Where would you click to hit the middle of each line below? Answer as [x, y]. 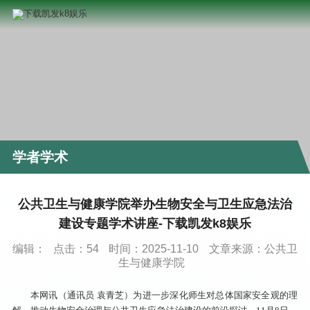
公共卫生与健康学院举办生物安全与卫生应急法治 [155, 204]
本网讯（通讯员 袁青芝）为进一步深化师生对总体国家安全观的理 [164, 295]
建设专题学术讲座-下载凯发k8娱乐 [155, 223]
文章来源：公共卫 [253, 248]
